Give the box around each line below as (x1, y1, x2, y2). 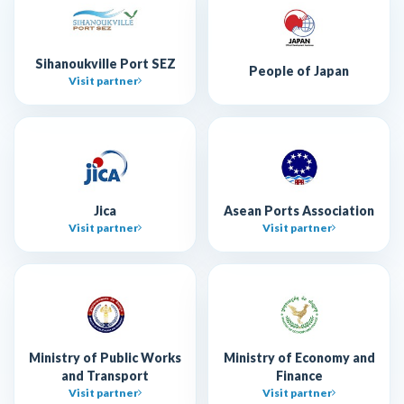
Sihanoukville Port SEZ (34, 55, 176, 71)
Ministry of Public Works (29, 349, 181, 365)
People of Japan (249, 63, 349, 79)
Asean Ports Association (224, 202, 374, 218)
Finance (275, 367, 323, 383)
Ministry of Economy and (223, 349, 375, 365)
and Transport (61, 367, 149, 383)
